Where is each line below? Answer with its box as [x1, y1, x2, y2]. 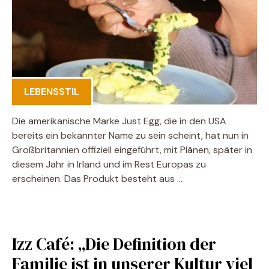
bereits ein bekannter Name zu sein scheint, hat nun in [12, 128, 249, 142]
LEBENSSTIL [24, 85, 79, 98]
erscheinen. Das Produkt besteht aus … [12, 172, 183, 185]
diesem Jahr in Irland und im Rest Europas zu [12, 157, 206, 171]
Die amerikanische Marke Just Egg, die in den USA [12, 114, 226, 127]
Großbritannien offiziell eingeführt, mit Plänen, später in [12, 143, 252, 156]
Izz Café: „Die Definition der [12, 232, 216, 255]
